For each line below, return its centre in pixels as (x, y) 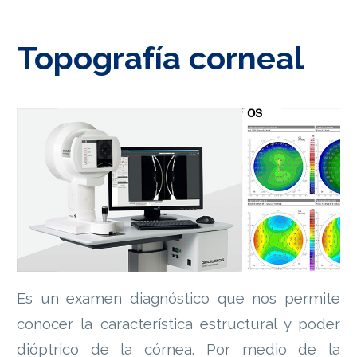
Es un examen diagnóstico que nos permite (178, 298)
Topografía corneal (160, 58)
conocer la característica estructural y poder (178, 323)
